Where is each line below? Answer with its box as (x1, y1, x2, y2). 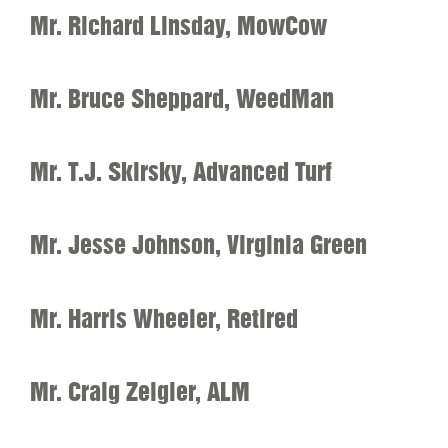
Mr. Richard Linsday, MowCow (29, 11, 327, 42)
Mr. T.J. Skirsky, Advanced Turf (29, 157, 332, 188)
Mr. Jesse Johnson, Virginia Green (29, 230, 367, 261)
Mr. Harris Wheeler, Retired (29, 303, 298, 334)
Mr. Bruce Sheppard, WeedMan (29, 84, 334, 115)
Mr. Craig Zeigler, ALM (29, 376, 250, 407)
